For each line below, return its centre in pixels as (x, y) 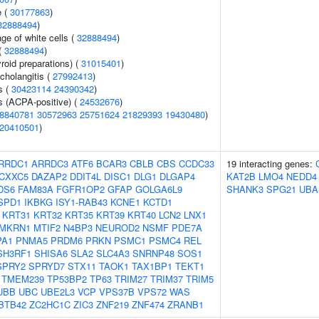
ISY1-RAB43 (82, 202)
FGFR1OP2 (80, 189)
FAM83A (36, 189)
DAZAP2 (49, 176)
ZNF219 (113, 304)
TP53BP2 (67, 279)
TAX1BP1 (152, 266)
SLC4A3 (113, 253)
